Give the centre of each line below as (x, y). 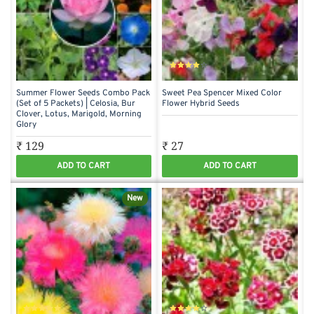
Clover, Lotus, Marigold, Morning (78, 115)
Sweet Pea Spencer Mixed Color (222, 94)
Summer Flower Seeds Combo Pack (83, 94)
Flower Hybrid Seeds (201, 104)
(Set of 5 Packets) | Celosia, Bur (75, 104)
